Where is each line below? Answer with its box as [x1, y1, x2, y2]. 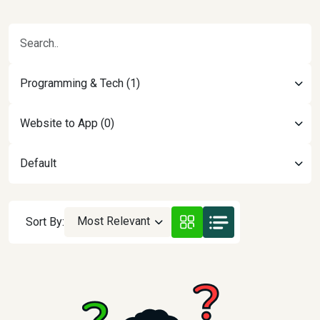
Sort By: [26, 215, 64, 229]
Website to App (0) [20, 116, 114, 130]
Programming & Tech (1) [20, 76, 140, 90]
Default [20, 156, 56, 170]
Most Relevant [77, 214, 150, 228]
